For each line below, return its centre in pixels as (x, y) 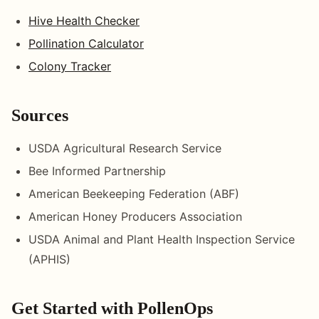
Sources (40, 115)
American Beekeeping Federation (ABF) (134, 193)
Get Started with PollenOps (112, 308)
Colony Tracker (70, 66)
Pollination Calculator (86, 43)
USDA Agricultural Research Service (125, 148)
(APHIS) (49, 259)
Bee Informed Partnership (97, 171)
